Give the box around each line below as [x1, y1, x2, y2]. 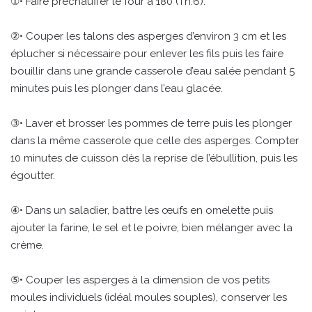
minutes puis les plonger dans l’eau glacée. [10, 81, 223, 95]
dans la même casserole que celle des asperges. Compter [10, 134, 299, 147]
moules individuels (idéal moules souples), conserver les [10, 290, 287, 304]
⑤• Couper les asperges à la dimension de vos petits [10, 273, 270, 286]
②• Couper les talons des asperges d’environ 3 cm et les [10, 29, 286, 42]
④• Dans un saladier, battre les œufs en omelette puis [10, 203, 273, 217]
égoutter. [10, 169, 55, 182]
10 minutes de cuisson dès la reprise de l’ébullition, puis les [10, 151, 297, 164]
